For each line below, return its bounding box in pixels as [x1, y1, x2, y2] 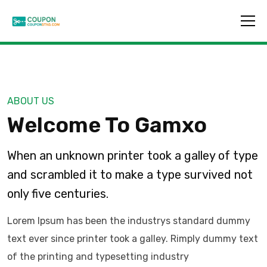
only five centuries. [7, 187, 108, 201]
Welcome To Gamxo [7, 112, 207, 138]
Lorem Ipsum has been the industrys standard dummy [7, 215, 250, 226]
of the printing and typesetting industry [7, 251, 189, 262]
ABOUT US [7, 95, 54, 107]
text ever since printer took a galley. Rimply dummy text [7, 233, 258, 244]
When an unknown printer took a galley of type [7, 148, 258, 163]
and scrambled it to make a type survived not [7, 167, 253, 182]
